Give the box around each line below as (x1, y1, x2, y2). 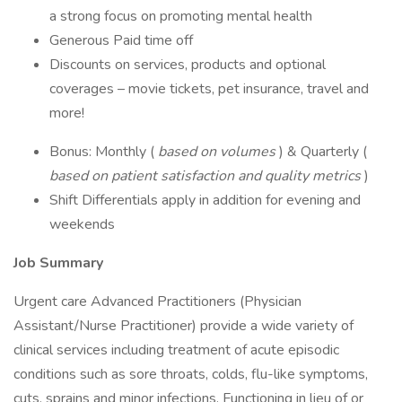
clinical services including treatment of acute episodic (13, 340, 339, 360)
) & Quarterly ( (279, 142, 367, 162)
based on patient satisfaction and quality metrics (49, 166, 364, 186)
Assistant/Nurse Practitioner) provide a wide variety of (13, 316, 354, 336)
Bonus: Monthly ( (49, 142, 154, 162)
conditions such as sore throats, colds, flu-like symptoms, (13, 364, 368, 384)
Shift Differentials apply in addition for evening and (49, 190, 361, 210)
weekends (49, 214, 115, 234)
